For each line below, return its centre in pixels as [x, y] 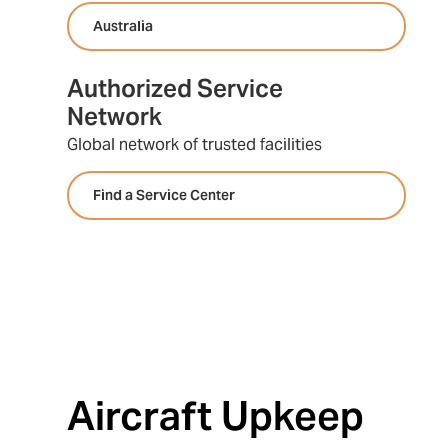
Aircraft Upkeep [216, 415]
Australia [123, 26]
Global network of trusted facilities [195, 144]
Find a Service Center [164, 195]
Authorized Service [175, 88]
